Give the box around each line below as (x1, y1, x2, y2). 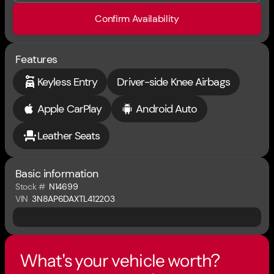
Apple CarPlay (37, 101, 102, 116)
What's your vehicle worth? (20, 250, 220, 271)
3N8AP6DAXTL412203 (32, 193, 115, 204)
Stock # (15, 181, 46, 192)
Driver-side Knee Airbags (117, 74, 230, 89)
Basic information (15, 166, 98, 181)
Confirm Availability (95, 12, 179, 25)
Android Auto (136, 101, 198, 116)
